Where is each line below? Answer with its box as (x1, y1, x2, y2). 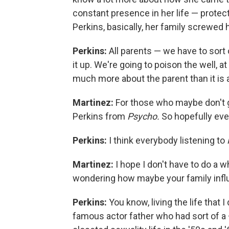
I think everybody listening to (107, 135, 227, 146)
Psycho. (127, 111, 162, 122)
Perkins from (73, 111, 127, 122)
